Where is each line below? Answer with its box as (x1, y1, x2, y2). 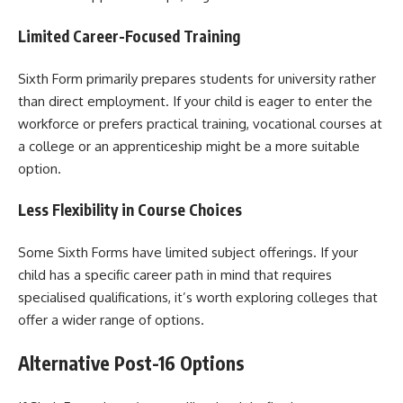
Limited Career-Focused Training (18, 26, 240, 46)
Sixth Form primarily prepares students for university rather (18, 69, 376, 87)
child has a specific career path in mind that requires (18, 265, 332, 283)
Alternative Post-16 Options (18, 351, 245, 375)
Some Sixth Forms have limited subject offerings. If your (18, 243, 358, 261)
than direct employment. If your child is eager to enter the (18, 92, 372, 110)
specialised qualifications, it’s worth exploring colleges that (18, 288, 378, 306)
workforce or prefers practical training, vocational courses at (18, 114, 382, 132)
